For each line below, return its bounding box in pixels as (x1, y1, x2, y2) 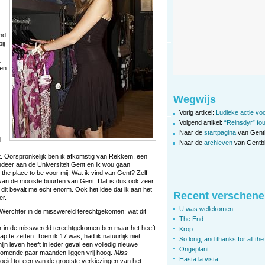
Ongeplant (179, 245, 209, 253)
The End (179, 215, 203, 222)
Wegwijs (173, 93, 216, 105)
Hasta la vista (179, 255, 218, 263)
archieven (204, 138, 232, 146)
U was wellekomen (179, 205, 233, 212)
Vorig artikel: (179, 108, 216, 116)
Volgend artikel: (179, 118, 224, 126)
